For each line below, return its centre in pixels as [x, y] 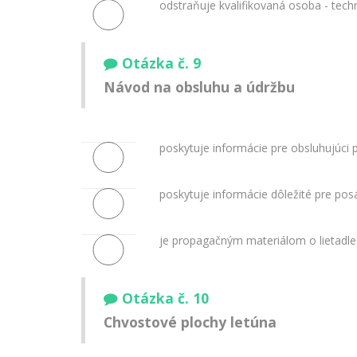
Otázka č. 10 [165, 298]
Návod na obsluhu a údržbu [199, 87]
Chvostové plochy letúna [190, 322]
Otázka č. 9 [161, 63]
